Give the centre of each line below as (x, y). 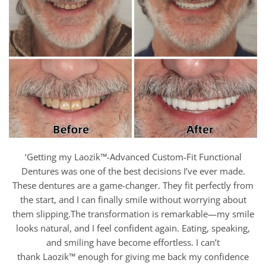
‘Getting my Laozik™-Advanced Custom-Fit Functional (133, 157)
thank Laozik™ (46, 257)
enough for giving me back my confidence (163, 257)
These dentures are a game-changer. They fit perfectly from (133, 186)
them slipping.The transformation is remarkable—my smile (133, 214)
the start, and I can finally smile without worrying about (133, 200)
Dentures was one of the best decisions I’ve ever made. (133, 171)
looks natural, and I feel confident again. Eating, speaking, (133, 228)
